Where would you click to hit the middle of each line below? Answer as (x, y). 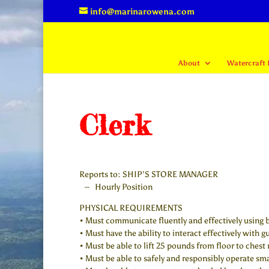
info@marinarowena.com (142, 11)
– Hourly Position (116, 187)
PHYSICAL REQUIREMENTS (131, 208)
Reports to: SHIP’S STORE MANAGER (149, 175)
